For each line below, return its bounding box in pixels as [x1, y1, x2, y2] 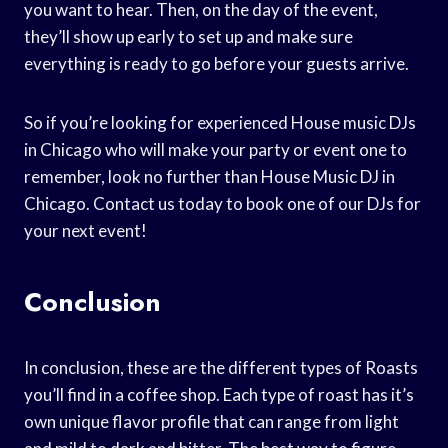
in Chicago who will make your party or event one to [24, 138, 407, 160]
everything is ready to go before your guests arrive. [24, 52, 409, 74]
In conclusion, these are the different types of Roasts [24, 356, 418, 378]
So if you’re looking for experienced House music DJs [24, 111, 416, 133]
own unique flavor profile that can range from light [24, 410, 399, 432]
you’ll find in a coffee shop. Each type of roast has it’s [24, 383, 414, 405]
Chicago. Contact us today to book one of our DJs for [24, 192, 421, 214]
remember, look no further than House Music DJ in [24, 165, 395, 187]
